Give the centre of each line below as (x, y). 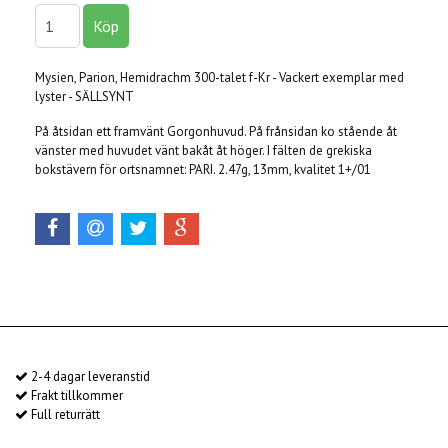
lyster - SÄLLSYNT (84, 97)
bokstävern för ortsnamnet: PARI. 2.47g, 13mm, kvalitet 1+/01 (203, 170)
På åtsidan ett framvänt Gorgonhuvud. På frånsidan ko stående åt (216, 132)
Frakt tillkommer (75, 396)
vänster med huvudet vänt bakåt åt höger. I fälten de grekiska (203, 151)
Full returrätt (64, 415)
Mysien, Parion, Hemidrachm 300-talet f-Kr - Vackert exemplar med (219, 78)
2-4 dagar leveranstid (89, 377)
